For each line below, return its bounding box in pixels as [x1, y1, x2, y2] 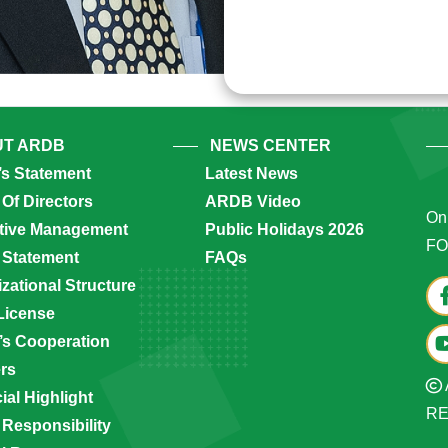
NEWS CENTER [209, 137, 331, 155]
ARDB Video [204, 193, 301, 211]
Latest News [204, 165, 298, 183]
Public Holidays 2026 [204, 221, 364, 239]
